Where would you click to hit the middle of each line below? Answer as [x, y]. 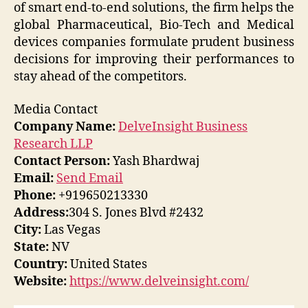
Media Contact [56, 109]
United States [107, 264]
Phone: [35, 195]
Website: [40, 281]
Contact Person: [62, 161]
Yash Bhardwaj [155, 161]
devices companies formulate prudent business [154, 43]
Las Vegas [71, 230]
